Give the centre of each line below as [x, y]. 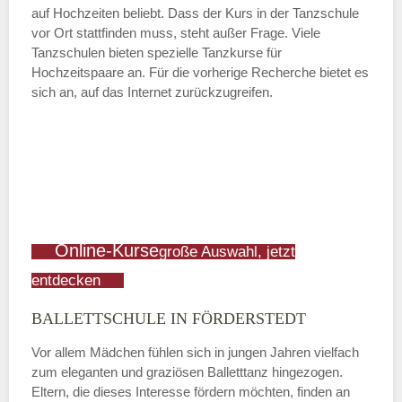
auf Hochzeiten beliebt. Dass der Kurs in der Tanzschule [195, 13]
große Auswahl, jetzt [227, 252]
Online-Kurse [107, 251]
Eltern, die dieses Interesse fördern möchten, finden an [191, 392]
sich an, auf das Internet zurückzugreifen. [152, 92]
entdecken [66, 281]
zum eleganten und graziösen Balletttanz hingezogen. [187, 372]
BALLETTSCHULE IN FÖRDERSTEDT [169, 319]
